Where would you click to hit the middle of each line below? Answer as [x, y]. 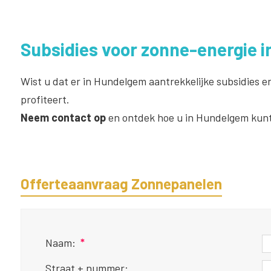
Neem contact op [63, 117]
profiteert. [45, 99]
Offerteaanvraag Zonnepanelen [121, 183]
